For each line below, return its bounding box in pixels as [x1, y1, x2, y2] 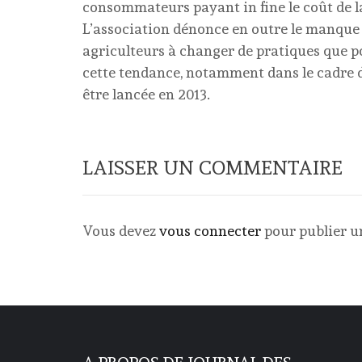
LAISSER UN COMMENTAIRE [82, 156, 343, 179]
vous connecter [159, 222, 261, 239]
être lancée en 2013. [82, 86, 210, 103]
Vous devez [82, 222, 159, 239]
